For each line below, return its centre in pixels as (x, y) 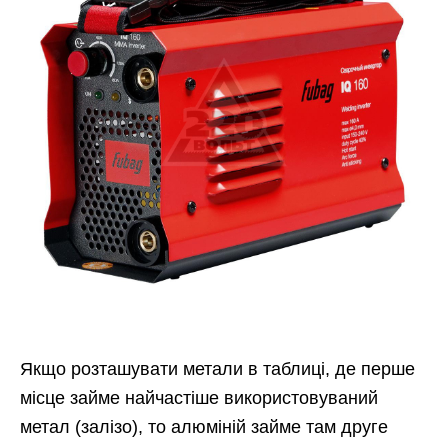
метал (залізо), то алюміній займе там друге (204, 426)
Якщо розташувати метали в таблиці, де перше (217, 368)
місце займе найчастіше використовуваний (199, 397)
